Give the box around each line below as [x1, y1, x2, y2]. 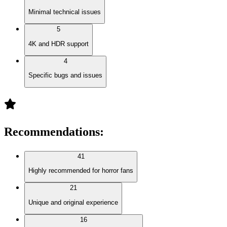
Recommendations [4, 125, 100, 138]
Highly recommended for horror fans [28, 166, 133, 174]
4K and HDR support [28, 40, 89, 48]
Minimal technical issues [28, 8, 101, 16]
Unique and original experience [28, 198, 118, 206]
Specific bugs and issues [28, 71, 102, 80]
